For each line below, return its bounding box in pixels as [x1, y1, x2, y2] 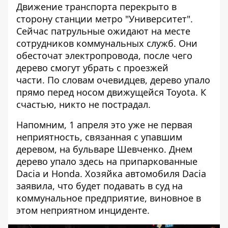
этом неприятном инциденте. [16, 204, 150, 216]
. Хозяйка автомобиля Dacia [80, 167, 206, 180]
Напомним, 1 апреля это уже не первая [16, 118, 192, 131]
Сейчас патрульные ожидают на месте [16, 24, 190, 37]
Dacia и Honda [16, 167, 80, 180]
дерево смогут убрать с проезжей [16, 61, 168, 74]
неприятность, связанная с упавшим [16, 130, 182, 143]
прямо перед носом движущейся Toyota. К [16, 85, 206, 98]
